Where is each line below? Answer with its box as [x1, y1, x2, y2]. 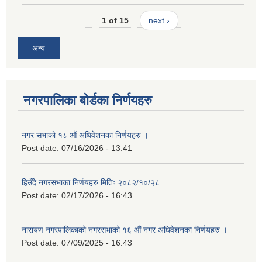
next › [148, 16, 170, 26]
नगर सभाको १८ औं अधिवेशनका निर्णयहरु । [22, 130, 149, 140]
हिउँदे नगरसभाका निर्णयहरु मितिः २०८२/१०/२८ [22, 177, 160, 187]
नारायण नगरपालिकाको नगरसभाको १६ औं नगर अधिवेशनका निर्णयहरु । [22, 225, 227, 235]
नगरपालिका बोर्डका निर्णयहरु [23, 92, 152, 108]
